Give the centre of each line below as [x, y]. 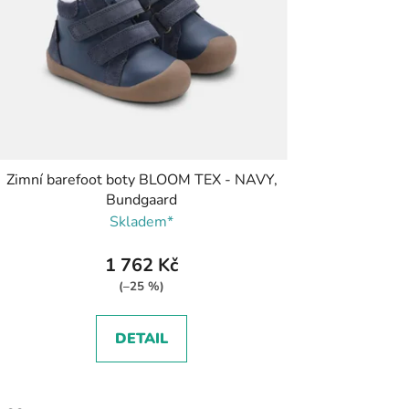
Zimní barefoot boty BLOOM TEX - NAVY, [142, 179]
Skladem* [142, 221]
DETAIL [142, 338]
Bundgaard [142, 199]
